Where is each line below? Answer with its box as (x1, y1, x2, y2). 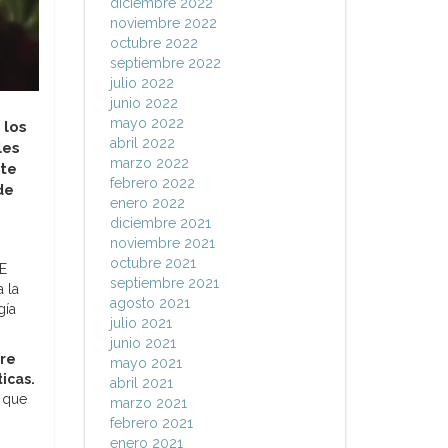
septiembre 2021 (109, 275, 219, 291)
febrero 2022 (109, 175, 195, 191)
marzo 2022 (109, 155, 189, 171)
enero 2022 (109, 195, 185, 211)
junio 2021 (109, 335, 176, 351)
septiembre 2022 (109, 55, 221, 71)
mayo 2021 (109, 355, 182, 371)
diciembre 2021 (109, 215, 211, 231)
